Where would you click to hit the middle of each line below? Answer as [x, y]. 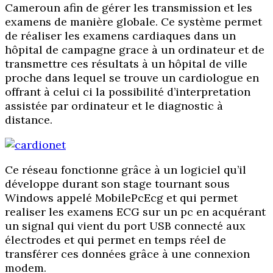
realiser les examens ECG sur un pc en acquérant [135, 211]
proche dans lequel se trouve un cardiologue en [132, 77]
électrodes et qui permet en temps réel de [115, 239]
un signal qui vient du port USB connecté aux [125, 225]
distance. [29, 119]
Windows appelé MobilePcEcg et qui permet [121, 197]
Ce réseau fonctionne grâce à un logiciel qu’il [126, 169]
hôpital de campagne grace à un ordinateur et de [135, 49]
